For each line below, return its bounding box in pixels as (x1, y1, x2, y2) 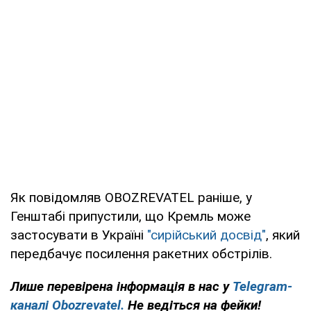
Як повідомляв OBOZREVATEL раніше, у (10, 189, 252, 205)
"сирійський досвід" (147, 226, 266, 243)
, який (266, 226, 300, 243)
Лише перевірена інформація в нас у (10, 278, 233, 294)
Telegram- (233, 278, 292, 294)
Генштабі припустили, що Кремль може (10, 208, 251, 224)
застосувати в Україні (10, 226, 147, 243)
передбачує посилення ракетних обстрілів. (10, 245, 272, 262)
